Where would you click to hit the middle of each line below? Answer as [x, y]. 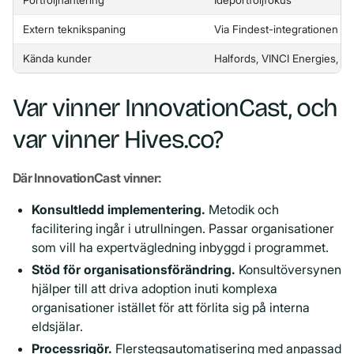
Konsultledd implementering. [119, 209]
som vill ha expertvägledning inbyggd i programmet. [180, 247]
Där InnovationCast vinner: [87, 177]
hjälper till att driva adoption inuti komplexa [154, 288]
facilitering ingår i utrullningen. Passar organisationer [183, 228]
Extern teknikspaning [74, 29]
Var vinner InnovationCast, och [175, 107]
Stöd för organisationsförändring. [134, 269]
